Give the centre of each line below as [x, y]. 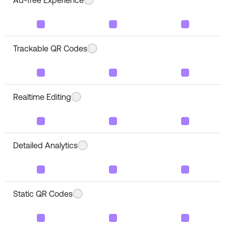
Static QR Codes [43, 193]
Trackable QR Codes [50, 48]
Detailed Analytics [45, 145]
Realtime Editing [42, 97]
